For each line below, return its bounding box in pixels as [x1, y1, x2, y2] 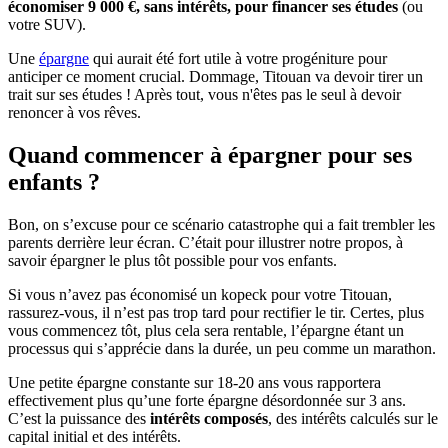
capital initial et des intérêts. [8, 428, 181, 445]
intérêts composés [146, 410, 268, 427]
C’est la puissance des [8, 410, 146, 427]
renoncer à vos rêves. [8, 104, 141, 122]
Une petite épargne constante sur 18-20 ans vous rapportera [8, 374, 381, 391]
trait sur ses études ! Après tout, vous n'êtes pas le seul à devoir [8, 86, 401, 104]
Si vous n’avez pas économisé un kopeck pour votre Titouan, [8, 286, 392, 303]
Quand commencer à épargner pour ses [8, 142, 412, 169]
